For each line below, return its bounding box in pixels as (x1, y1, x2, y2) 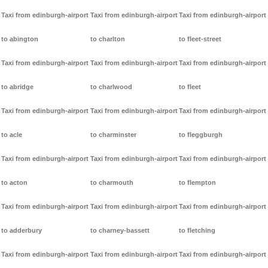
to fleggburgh (179, 131, 223, 139)
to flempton (179, 179, 217, 187)
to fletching (179, 227, 216, 234)
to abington (1, 35, 38, 43)
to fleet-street (179, 35, 222, 43)
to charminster (90, 131, 136, 139)
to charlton (90, 35, 125, 43)
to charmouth (90, 179, 133, 187)
